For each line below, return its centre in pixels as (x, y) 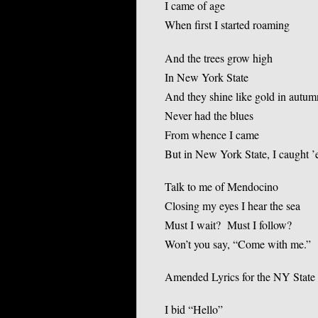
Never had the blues (209, 115)
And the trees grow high (219, 57)
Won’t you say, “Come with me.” (238, 243)
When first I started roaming (227, 25)
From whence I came (212, 134)
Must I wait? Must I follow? (228, 224)
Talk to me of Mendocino (221, 186)
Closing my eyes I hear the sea (232, 205)
